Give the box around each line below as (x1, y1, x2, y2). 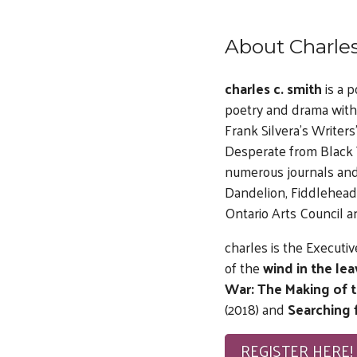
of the (224, 255, 260, 281)
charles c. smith (224, 75, 322, 101)
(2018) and (224, 296, 288, 323)
